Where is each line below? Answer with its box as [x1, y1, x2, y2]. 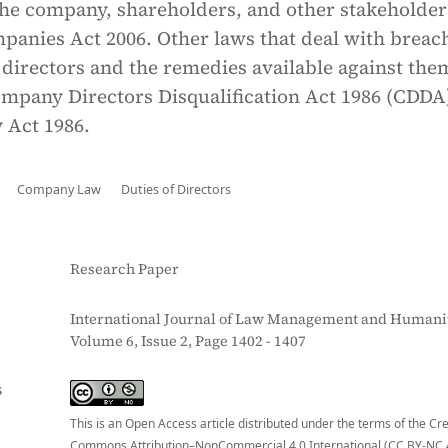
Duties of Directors [121, 181, 232, 198]
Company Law [17, 181, 102, 198]
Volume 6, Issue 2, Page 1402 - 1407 [70, 331, 306, 351]
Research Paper [70, 259, 179, 279]
